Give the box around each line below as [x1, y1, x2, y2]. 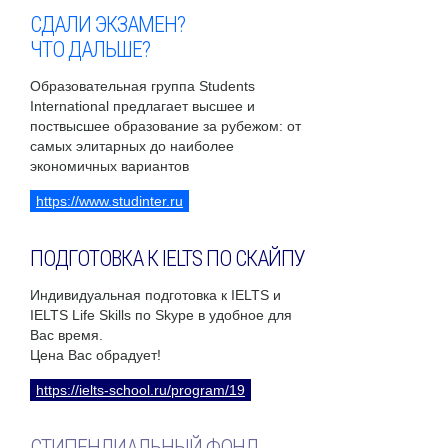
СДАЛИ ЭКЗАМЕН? [30, 12, 185, 38]
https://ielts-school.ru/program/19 [36, 382, 245, 399]
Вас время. [30, 327, 103, 344]
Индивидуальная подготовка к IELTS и [30, 287, 281, 304]
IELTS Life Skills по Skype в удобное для [30, 307, 292, 324]
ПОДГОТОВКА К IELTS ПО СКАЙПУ [30, 246, 305, 272]
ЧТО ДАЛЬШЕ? [30, 37, 150, 63]
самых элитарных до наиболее [30, 138, 234, 155]
